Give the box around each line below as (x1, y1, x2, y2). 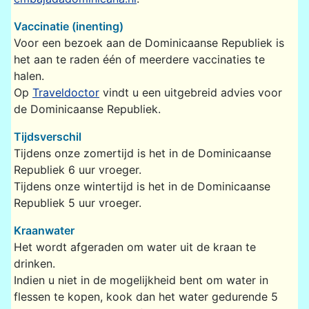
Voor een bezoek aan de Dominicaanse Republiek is (14, 35, 284, 50)
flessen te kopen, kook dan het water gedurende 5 (14, 289, 278, 303)
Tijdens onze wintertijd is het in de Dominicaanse (14, 179, 270, 193)
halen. (14, 68, 44, 83)
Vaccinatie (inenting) (14, 19, 123, 33)
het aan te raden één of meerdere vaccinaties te (14, 52, 265, 66)
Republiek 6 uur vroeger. (14, 162, 141, 177)
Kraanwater (14, 223, 74, 237)
